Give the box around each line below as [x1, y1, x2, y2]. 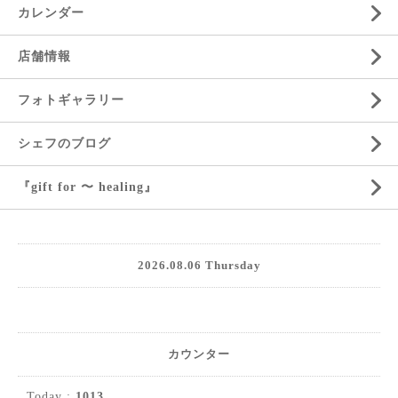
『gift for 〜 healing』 [18, 180, 157, 194]
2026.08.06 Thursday [137, 259, 261, 272]
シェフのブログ [18, 137, 111, 150]
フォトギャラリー [18, 93, 124, 107]
